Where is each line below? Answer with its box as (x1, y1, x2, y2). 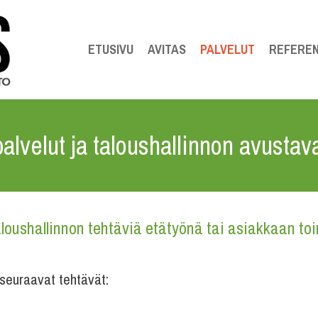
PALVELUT (200, 40, 255, 58)
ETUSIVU (88, 40, 133, 58)
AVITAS (148, 40, 186, 58)
